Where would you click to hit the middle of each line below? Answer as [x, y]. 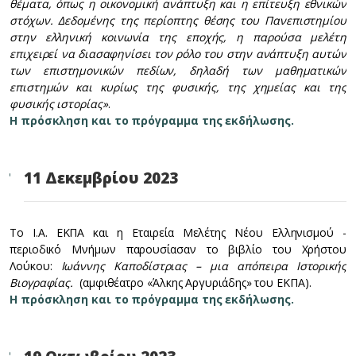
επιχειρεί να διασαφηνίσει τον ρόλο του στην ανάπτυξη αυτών [178, 54]
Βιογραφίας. [43, 282]
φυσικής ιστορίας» [59, 104]
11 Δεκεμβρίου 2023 [101, 178]
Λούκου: [35, 266]
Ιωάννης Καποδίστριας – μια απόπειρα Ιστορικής [203, 266]
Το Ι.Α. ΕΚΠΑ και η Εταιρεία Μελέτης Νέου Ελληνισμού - [178, 232]
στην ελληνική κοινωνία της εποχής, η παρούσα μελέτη [178, 37]
